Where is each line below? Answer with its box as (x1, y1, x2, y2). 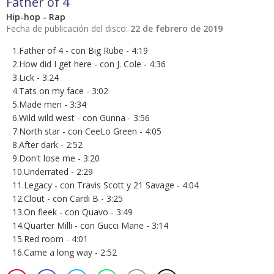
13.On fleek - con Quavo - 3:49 (12, 206, 133, 218)
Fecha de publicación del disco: (6, 23, 130, 35)
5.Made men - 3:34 (12, 98, 86, 111)
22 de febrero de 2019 (130, 23, 223, 35)
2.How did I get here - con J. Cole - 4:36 (12, 58, 166, 70)
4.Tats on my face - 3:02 (12, 85, 108, 97)
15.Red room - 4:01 (12, 233, 88, 245)
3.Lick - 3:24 (12, 72, 59, 84)
